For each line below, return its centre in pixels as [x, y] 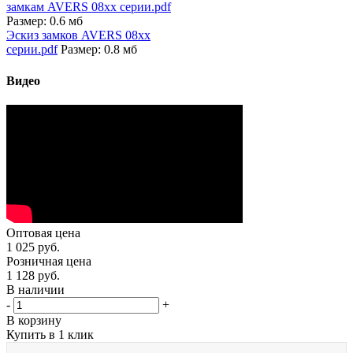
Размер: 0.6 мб [45, 21]
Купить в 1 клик [50, 334]
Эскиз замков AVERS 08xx [78, 35]
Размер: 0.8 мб [99, 50]
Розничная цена [49, 261]
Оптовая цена [43, 232]
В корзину [34, 320]
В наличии [35, 289]
